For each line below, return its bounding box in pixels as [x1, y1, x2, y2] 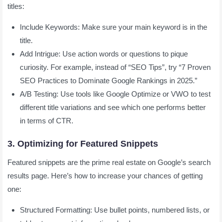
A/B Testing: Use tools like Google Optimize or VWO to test [20, 89, 211, 98]
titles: [7, 1, 24, 10]
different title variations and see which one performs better [20, 103, 206, 111]
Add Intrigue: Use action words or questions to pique [20, 49, 188, 58]
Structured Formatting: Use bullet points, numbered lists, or [20, 205, 210, 214]
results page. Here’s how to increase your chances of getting [7, 171, 203, 180]
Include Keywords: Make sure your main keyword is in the [20, 22, 207, 31]
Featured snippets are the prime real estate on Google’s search [7, 158, 211, 166]
